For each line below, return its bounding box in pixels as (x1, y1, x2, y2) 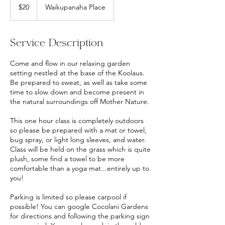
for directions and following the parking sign (10, 211, 150, 220)
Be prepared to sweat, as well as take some (10, 78, 147, 87)
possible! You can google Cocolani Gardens (10, 202, 148, 211)
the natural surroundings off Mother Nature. (10, 97, 149, 106)
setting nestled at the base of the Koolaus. (10, 68, 145, 77)
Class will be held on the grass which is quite (10, 145, 151, 154)
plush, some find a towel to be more (10, 154, 125, 163)
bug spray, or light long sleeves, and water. (10, 135, 146, 144)
